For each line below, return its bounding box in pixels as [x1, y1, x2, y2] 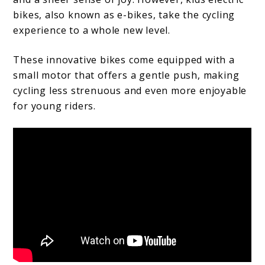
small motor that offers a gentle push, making [13, 68, 240, 82]
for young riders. [13, 99, 96, 112]
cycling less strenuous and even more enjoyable [13, 83, 247, 97]
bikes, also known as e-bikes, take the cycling [13, 8, 235, 21]
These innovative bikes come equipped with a [13, 53, 235, 66]
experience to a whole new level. [13, 23, 171, 37]
